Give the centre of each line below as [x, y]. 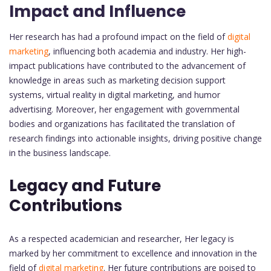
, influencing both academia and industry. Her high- [147, 51]
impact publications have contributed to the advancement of [127, 65]
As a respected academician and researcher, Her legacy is [122, 238]
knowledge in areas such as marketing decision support [117, 80]
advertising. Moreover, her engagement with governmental [124, 109]
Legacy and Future [85, 185]
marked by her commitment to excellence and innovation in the [133, 253]
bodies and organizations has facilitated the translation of [122, 123]
